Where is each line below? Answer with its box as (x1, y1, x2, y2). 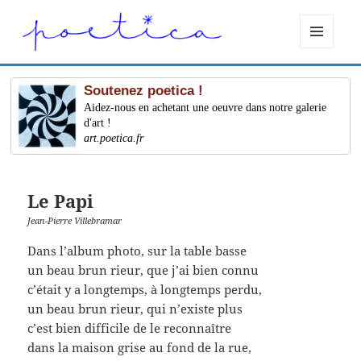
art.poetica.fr (84, 132, 144, 145)
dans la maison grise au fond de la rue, (27, 338, 252, 355)
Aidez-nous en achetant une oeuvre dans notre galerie (84, 102, 327, 114)
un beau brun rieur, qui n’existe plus (27, 300, 243, 317)
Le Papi (27, 189, 94, 214)
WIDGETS (300, 74, 346, 89)
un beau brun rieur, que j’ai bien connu (27, 261, 259, 278)
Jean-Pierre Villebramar (27, 214, 122, 227)
